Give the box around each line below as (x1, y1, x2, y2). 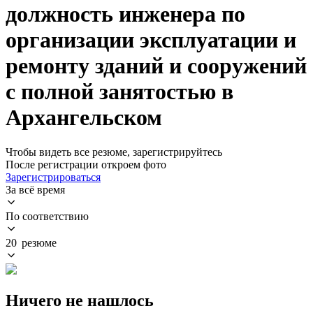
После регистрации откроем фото (6, 158, 166, 170)
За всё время (6, 183, 65, 196)
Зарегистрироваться (6, 170, 101, 183)
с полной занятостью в (6, 79, 233, 105)
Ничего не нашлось (6, 291, 154, 310)
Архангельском (6, 105, 162, 131)
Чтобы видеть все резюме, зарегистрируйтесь (6, 145, 222, 158)
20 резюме (6, 236, 57, 249)
